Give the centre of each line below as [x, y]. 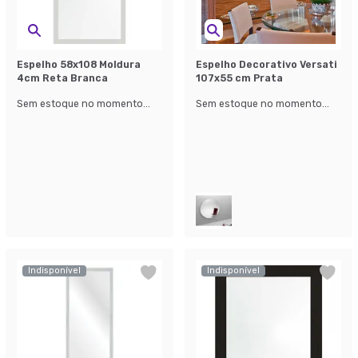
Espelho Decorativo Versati [267, 64]
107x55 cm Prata [239, 78]
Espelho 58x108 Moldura [79, 64]
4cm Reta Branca [62, 78]
